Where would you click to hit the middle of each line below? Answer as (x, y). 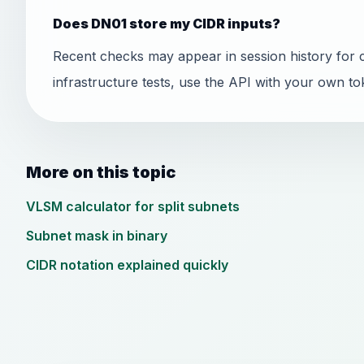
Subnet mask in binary (97, 236)
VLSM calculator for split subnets (133, 206)
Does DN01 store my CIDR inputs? (167, 24)
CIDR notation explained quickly (127, 265)
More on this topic (101, 172)
